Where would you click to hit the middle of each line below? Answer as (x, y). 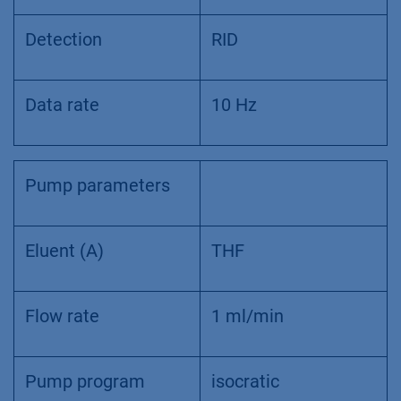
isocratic (245, 381)
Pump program (85, 381)
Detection (64, 39)
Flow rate (62, 316)
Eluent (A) (64, 250)
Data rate (62, 104)
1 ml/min (247, 316)
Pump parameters (98, 185)
